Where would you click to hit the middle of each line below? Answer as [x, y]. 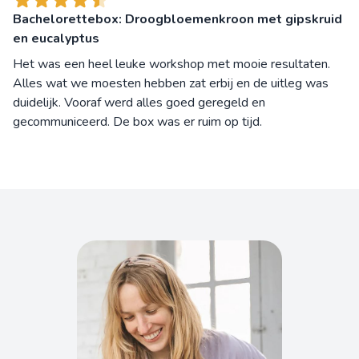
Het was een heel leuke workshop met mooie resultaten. [171, 64]
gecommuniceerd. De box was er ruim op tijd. [137, 121]
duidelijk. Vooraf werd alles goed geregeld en [139, 102]
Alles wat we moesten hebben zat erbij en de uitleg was [171, 83]
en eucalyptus [56, 38]
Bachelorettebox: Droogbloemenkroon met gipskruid [177, 19]
